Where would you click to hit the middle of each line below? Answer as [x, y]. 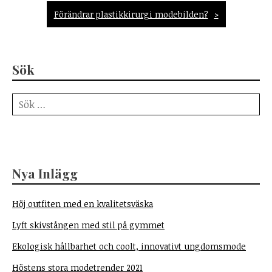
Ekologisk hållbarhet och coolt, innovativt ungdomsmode [129, 246]
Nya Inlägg [45, 173]
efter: [22, 112]
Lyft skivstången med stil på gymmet [88, 225]
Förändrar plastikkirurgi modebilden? [131, 15]
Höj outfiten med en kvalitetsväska [83, 204]
